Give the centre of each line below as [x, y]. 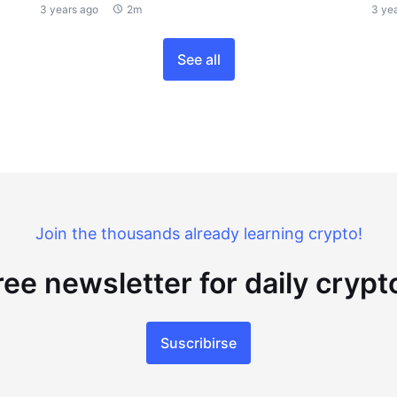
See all [198, 59]
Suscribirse [198, 343]
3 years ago [70, 9]
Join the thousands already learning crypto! [198, 233]
